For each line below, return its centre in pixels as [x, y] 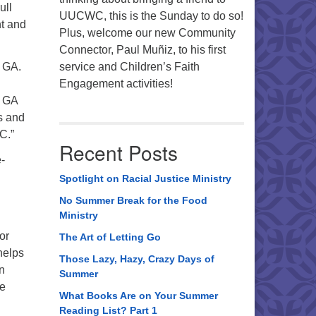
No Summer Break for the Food [133, 200]
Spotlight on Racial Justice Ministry [145, 178]
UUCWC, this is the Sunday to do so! [151, 16]
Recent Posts [118, 152]
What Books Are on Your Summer [138, 296]
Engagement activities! [116, 84]
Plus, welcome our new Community [147, 33]
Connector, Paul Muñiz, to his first [142, 50]
